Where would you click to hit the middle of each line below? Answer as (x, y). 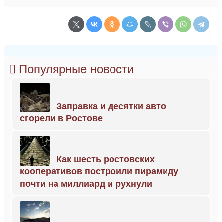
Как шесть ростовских (106, 159)
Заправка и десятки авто (111, 106)
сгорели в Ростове (61, 118)
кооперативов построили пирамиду (99, 171)
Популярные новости (76, 69)
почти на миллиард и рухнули (86, 184)
